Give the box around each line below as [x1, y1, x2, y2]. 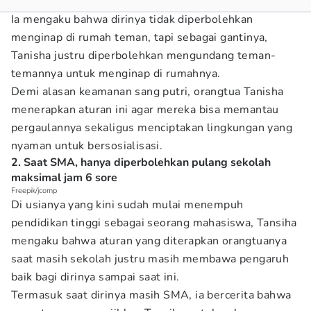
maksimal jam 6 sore [11, 170, 117, 185]
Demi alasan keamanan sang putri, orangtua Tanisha [11, 84, 284, 99]
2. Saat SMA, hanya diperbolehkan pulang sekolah [11, 155, 271, 170]
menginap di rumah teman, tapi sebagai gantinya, [11, 30, 268, 45]
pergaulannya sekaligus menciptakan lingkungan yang [11, 120, 292, 135]
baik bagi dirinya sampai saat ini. [11, 269, 180, 285]
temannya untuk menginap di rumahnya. [11, 66, 221, 81]
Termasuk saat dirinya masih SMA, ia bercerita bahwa [11, 287, 292, 303]
